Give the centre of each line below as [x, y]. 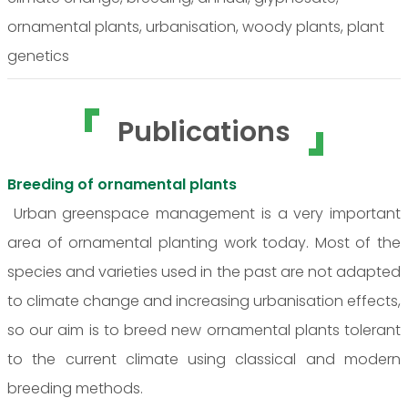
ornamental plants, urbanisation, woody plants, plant [196, 26]
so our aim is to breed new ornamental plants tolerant [204, 330]
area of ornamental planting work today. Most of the [204, 242]
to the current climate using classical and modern [204, 359]
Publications [204, 132]
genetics [38, 56]
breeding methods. [79, 388]
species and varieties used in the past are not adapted [204, 271]
